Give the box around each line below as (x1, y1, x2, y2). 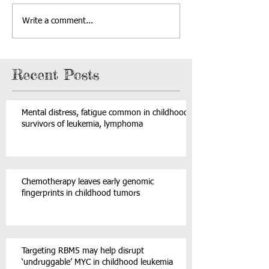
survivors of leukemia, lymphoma (22, 120, 143, 128)
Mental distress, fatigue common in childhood (22, 109, 189, 117)
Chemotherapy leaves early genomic (22, 178, 154, 186)
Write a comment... (22, 16, 93, 25)
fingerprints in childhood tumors (22, 189, 140, 198)
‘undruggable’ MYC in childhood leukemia (22, 258, 173, 267)
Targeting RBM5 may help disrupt (22, 247, 144, 255)
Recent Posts (12, 66, 99, 83)
